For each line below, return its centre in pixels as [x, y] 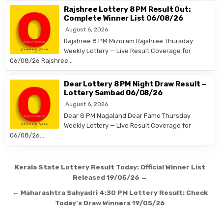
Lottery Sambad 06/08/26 [113, 93]
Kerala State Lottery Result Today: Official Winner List [110, 167]
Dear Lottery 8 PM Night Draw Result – [135, 84]
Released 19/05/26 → [110, 178]
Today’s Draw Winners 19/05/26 [110, 203]
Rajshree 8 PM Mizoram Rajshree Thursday [129, 41]
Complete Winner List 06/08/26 [124, 18]
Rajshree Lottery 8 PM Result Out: [127, 10]
